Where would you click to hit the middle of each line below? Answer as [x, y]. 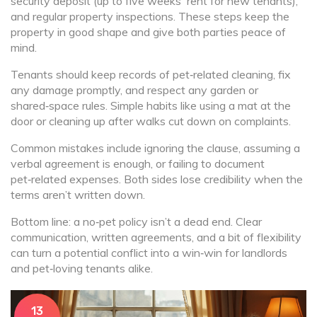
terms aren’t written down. [78, 195]
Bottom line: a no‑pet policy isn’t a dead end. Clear [136, 221]
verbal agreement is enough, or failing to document [138, 163]
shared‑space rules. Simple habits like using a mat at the [151, 105]
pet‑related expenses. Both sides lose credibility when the [157, 179]
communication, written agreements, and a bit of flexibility [156, 237]
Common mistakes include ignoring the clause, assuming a [155, 148]
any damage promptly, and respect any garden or [134, 90]
